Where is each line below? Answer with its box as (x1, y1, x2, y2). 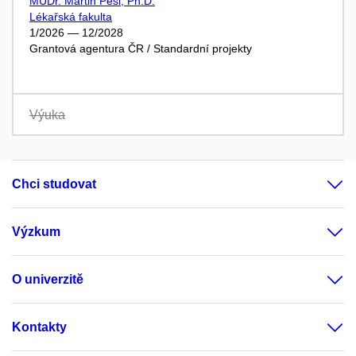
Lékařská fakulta (29, 10, 112, 23)
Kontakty (12, 319, 67, 334)
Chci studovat (12, 176, 96, 191)
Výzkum (12, 224, 60, 238)
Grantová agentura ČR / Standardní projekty (29, 42, 252, 55)
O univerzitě (12, 272, 83, 286)
